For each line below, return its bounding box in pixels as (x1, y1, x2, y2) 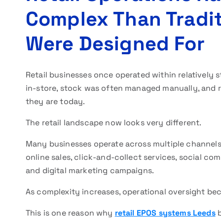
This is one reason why (26, 208, 115, 218)
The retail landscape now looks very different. (26, 117, 202, 128)
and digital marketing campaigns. (26, 165, 154, 176)
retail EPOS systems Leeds (114, 208, 216, 218)
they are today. (26, 96, 85, 107)
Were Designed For (26, 31, 205, 56)
